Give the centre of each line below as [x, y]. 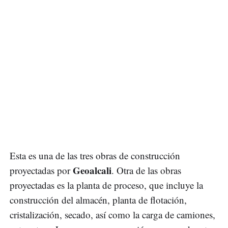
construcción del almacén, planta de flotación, [98, 200]
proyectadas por [41, 170]
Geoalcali [92, 170]
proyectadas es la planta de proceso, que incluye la [106, 185]
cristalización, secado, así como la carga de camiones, [112, 215]
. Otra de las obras [146, 170]
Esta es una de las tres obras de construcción [95, 156]
